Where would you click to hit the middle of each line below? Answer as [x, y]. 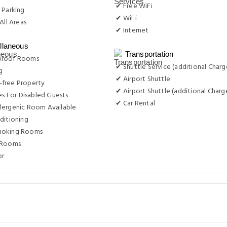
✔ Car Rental [135, 104]
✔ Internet [132, 31]
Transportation [149, 54]
